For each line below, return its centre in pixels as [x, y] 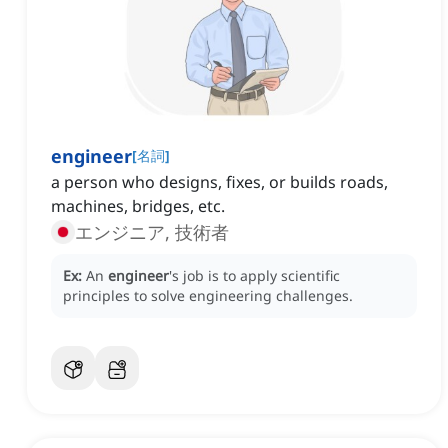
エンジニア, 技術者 [152, 232]
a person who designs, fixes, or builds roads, [219, 182]
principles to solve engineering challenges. [208, 296]
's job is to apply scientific [254, 276]
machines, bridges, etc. [138, 206]
